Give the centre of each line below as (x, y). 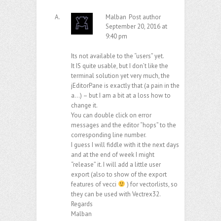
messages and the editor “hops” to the (124, 125)
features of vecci (94, 184)
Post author (145, 17)
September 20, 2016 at (136, 27)
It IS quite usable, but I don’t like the (120, 66)
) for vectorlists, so (151, 184)
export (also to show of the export (119, 175)
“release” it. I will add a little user (116, 165)
